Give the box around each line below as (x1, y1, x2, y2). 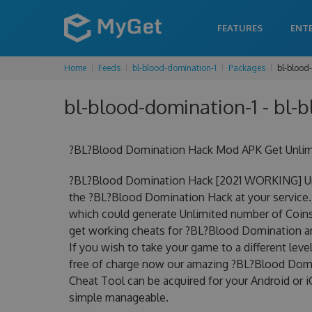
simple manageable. (68, 290, 169, 304)
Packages (228, 63, 265, 73)
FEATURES (217, 22, 263, 33)
